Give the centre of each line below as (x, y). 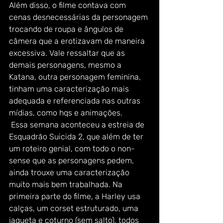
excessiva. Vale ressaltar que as (68, 53)
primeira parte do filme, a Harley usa (76, 196)
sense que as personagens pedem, (72, 160)
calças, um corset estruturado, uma (75, 208)
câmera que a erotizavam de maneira (78, 41)
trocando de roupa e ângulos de (67, 29)
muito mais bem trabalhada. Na (67, 184)
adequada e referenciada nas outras (76, 101)
